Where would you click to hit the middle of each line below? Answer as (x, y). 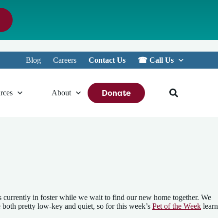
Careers (64, 60)
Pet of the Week (177, 206)
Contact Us (107, 60)
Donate (116, 93)
